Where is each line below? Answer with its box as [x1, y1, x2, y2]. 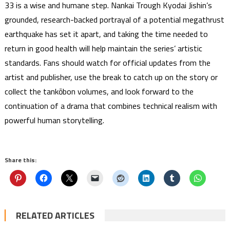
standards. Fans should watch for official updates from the [4, 56, 210, 69]
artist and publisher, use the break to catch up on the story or [4, 70, 218, 83]
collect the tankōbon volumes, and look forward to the [4, 85, 194, 98]
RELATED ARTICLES [15, 208, 94, 222]
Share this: [4, 155, 36, 165]
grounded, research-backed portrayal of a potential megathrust [4, 13, 224, 26]
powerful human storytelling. [4, 113, 104, 126]
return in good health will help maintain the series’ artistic [4, 42, 202, 54]
